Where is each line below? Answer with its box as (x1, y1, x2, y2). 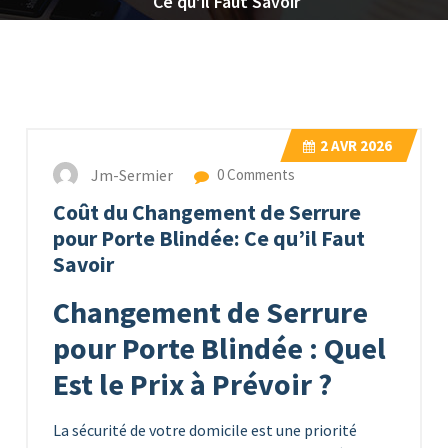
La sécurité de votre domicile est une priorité (53, 419, 357, 440)
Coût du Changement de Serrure (53, 198, 361, 226)
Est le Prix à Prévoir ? (53, 364, 332, 403)
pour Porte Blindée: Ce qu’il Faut (53, 224, 365, 252)
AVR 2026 (328, 135, 392, 155)
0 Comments (214, 164, 295, 184)
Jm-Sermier (91, 164, 173, 185)
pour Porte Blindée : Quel (53, 328, 386, 367)
